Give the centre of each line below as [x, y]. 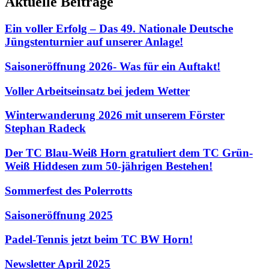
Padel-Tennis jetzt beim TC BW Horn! [99, 240]
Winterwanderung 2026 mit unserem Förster [115, 115]
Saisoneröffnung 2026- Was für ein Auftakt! [113, 67]
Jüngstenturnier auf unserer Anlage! [94, 42]
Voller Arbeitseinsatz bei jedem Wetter [97, 91]
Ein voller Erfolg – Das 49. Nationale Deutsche [119, 29]
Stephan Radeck [45, 128]
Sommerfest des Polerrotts [68, 190]
